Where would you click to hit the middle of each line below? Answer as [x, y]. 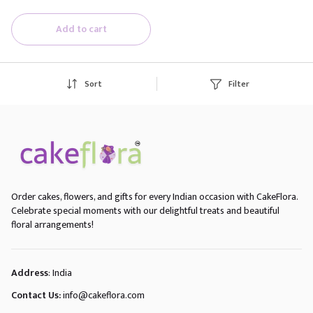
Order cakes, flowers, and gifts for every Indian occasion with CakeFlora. [154, 197]
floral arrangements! [52, 225]
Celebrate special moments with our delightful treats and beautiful [145, 211]
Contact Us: [36, 295]
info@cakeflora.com [104, 295]
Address [30, 273]
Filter [239, 84]
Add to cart [81, 29]
